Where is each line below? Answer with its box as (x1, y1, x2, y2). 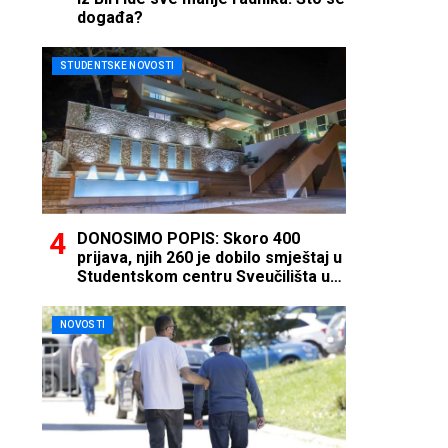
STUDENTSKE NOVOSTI (60, 59, 175, 71)
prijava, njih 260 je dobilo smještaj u (77, 247, 342, 267)
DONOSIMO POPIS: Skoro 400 (77, 228, 300, 248)
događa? (77, 7, 143, 27)
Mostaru (77, 285, 141, 305)
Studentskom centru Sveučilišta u (77, 266, 330, 286)
